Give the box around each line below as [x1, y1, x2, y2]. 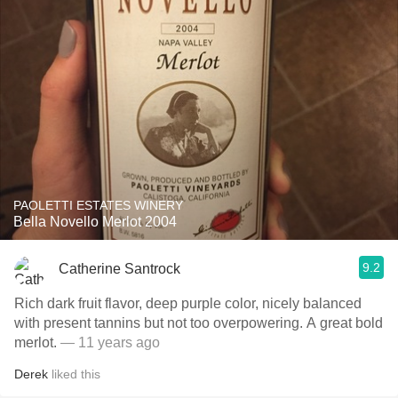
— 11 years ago [60, 335, 160, 350]
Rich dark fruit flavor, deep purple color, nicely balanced [14, 296, 362, 311]
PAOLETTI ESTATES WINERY [13, 198, 183, 212]
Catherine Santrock [59, 260, 180, 276]
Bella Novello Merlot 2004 [13, 214, 177, 229]
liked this [48, 367, 100, 381]
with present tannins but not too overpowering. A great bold [14, 315, 383, 330]
